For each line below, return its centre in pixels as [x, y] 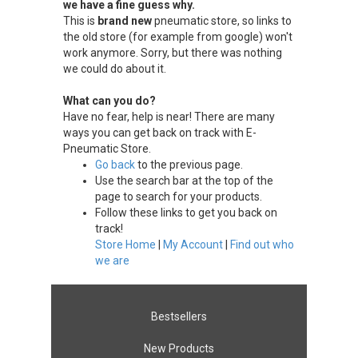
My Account [193, 245]
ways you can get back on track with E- [160, 133]
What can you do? [109, 101]
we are [112, 261]
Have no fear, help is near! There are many [169, 117]
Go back [115, 165]
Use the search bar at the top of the [184, 181]
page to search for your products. [179, 197]
